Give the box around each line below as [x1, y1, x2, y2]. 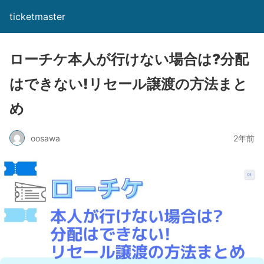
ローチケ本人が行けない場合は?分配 [9, 51, 249, 68]
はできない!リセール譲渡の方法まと [9, 75, 247, 93]
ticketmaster [9, 11, 65, 22]
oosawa [31, 133, 60, 143]
